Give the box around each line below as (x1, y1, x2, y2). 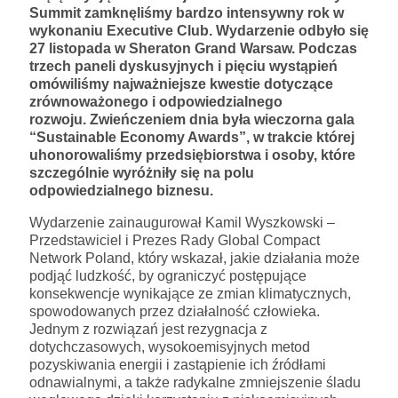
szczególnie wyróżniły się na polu (29, 164, 254, 180)
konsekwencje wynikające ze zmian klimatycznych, (29, 285, 351, 301)
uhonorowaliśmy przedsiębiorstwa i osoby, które (29, 147, 355, 163)
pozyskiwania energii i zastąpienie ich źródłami (29, 356, 326, 372)
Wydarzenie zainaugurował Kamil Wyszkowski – (29, 214, 335, 230)
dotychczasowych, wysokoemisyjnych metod (29, 338, 310, 354)
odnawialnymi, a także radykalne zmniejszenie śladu (29, 374, 361, 390)
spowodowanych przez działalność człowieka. (29, 303, 320, 319)
